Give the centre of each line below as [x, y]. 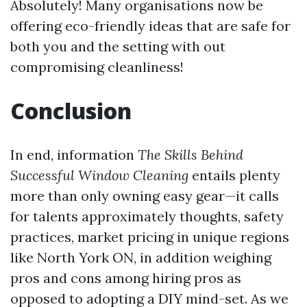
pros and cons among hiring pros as [126, 278]
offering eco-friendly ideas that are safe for [150, 26]
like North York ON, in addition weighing [141, 257]
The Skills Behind [191, 155]
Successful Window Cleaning [99, 175]
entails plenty [234, 175]
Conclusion [71, 111]
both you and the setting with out [118, 46]
